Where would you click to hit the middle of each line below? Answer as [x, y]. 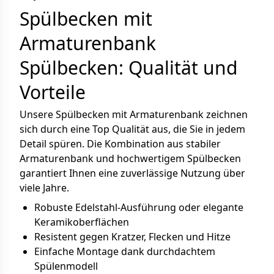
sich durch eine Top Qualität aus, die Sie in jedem [132, 129]
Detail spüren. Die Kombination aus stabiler [120, 144]
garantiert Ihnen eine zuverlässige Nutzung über [132, 173]
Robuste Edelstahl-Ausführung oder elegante [139, 207]
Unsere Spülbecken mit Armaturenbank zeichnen [134, 114]
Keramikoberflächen [82, 222]
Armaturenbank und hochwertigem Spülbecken [130, 158]
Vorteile [53, 92]
